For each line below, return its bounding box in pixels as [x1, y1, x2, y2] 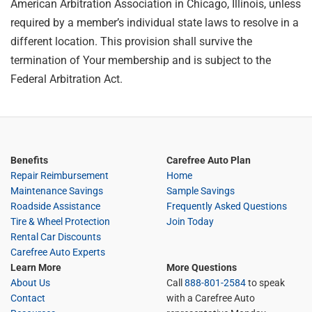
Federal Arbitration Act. [10, 72, 123, 86]
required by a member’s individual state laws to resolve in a [10, 16, 299, 29]
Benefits [10, 155, 48, 166]
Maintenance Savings [10, 185, 103, 196]
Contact [10, 292, 45, 304]
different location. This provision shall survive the [10, 35, 252, 48]
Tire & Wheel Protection [10, 216, 110, 227]
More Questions [166, 262, 237, 273]
